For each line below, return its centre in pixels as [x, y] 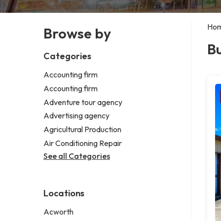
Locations [64, 193]
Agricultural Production [82, 129]
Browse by [77, 33]
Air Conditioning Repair [83, 143]
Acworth [58, 211]
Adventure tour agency [83, 102]
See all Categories [77, 156]
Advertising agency [76, 116]
